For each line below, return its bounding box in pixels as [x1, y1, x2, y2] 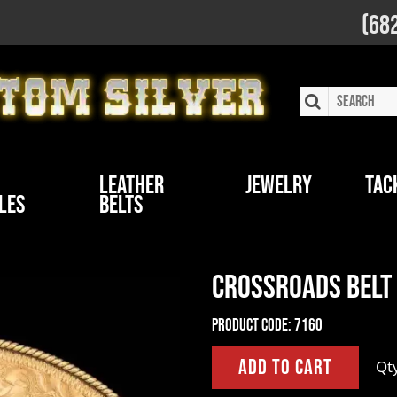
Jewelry [245, 171, 313, 200]
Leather [98, 171, 164, 200]
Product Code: [212, 315, 292, 336]
